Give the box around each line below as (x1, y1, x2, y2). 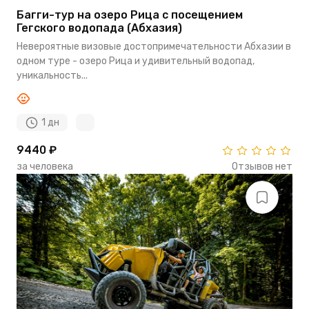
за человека (17, 160, 73, 172)
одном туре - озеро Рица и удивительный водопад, (17, 54, 255, 67)
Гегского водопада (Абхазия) (17, 21, 182, 34)
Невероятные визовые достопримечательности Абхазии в (17, 40, 291, 52)
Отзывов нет (232, 160, 292, 172)
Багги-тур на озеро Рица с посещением (17, 8, 243, 21)
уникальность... (17, 69, 88, 81)
